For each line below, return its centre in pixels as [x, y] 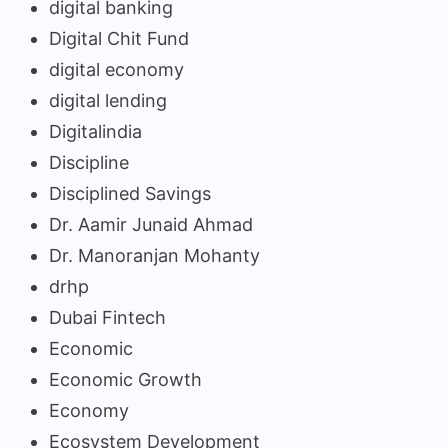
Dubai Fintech [107, 317]
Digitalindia [95, 131]
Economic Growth [125, 379]
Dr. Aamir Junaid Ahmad [151, 224]
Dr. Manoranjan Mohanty [154, 255]
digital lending [108, 100]
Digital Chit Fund [119, 38]
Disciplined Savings [130, 193]
